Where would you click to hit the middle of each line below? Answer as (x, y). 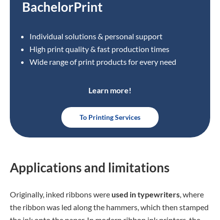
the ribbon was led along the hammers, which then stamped (109, 207)
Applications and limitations (90, 167)
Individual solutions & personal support (96, 36)
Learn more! (110, 90)
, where (192, 194)
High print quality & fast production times (99, 49)
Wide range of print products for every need (103, 62)
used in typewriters (146, 194)
